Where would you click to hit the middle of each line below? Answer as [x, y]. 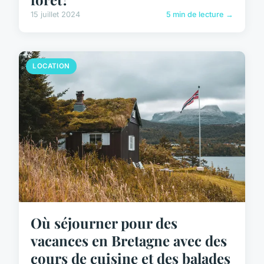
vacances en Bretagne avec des [129, 241]
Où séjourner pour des [104, 223]
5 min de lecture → [200, 15]
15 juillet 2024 [55, 15]
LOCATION [51, 66]
